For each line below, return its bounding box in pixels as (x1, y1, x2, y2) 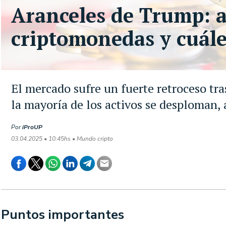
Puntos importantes (1, 206, 124, 223)
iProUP (22, 123, 42, 131)
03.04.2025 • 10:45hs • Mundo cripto (11, 135, 113, 143)
